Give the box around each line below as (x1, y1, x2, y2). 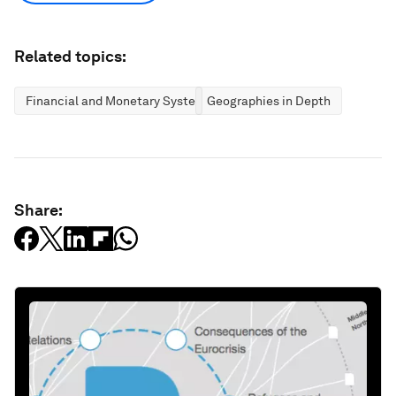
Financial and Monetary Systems (26, 93, 212, 108)
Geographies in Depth (207, 93, 331, 108)
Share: (14, 200, 63, 219)
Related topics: (14, 46, 126, 65)
